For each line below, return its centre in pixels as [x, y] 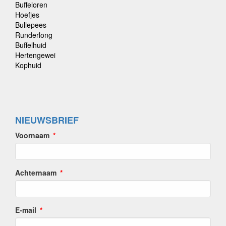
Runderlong [34, 35]
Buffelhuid [31, 45]
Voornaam [32, 135]
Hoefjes [27, 15]
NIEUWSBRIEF [47, 120]
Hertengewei [35, 55]
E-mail [26, 210]
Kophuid [28, 65]
